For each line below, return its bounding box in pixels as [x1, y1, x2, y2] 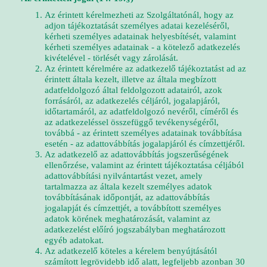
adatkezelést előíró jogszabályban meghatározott [45, 225, 225, 234]
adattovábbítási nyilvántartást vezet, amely [45, 171, 203, 181]
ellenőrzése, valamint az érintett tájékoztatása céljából [45, 160, 244, 170]
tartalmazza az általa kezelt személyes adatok [45, 182, 212, 191]
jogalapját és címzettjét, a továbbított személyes [45, 203, 221, 213]
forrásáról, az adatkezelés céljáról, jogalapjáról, [45, 96, 220, 105]
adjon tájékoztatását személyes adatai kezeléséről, [45, 21, 229, 30]
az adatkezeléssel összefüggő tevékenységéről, [45, 117, 219, 127]
